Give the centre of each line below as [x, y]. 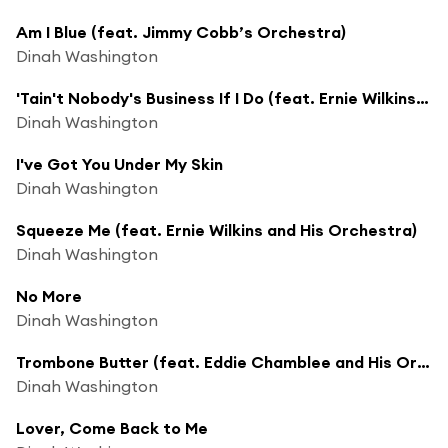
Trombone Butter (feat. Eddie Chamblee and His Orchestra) [423, 361]
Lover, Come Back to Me [112, 427]
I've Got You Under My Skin [119, 163]
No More [49, 295]
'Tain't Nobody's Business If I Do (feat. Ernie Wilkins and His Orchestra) [422, 97]
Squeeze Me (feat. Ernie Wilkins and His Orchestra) [216, 229]
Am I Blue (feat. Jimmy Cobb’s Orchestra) [181, 31]
